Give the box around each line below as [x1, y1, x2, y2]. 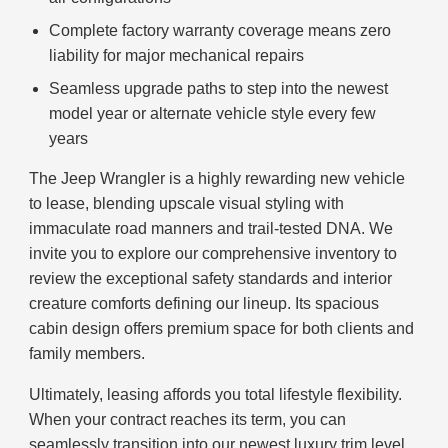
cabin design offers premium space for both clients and [29, 320, 415, 338]
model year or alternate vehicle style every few [49, 105, 377, 123]
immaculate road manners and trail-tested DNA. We [29, 220, 394, 238]
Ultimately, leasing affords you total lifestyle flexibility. [29, 386, 403, 404]
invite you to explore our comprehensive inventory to [29, 245, 398, 263]
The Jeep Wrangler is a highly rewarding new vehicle [29, 170, 406, 188]
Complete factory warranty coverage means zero [49, 22, 392, 40]
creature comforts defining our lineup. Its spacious [29, 295, 380, 313]
